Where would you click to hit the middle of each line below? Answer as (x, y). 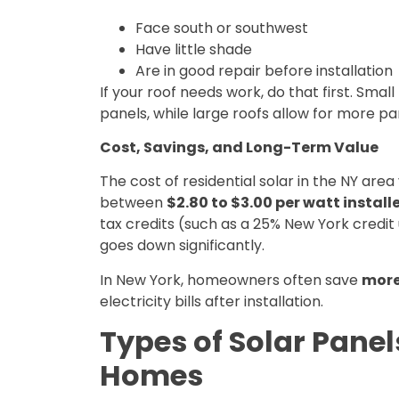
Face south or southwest (222, 28)
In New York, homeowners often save (231, 280)
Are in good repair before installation (264, 70)
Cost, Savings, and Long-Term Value (239, 148)
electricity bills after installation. (212, 301)
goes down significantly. (182, 246)
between (133, 203)
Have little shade (194, 49)
